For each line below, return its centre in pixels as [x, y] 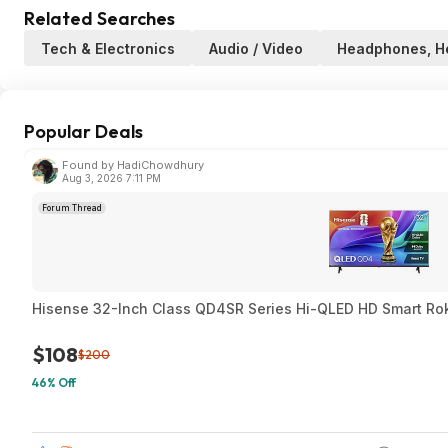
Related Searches [99, 18]
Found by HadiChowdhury [133, 165]
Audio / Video [256, 48]
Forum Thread [72, 208]
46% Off [54, 382]
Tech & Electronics [108, 48]
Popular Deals [83, 131]
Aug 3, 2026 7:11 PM [111, 178]
